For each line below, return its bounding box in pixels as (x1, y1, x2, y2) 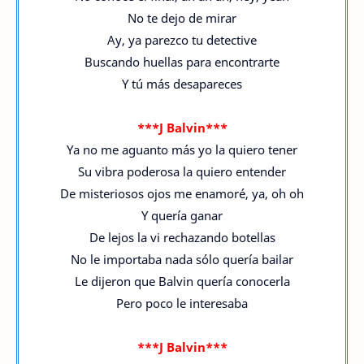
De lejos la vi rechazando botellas (89, 229, 275, 245)
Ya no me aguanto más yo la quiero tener (67, 141, 297, 158)
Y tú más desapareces (122, 76, 242, 92)
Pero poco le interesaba (116, 295, 248, 311)
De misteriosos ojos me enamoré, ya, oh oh (60, 185, 304, 201)
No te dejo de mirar (128, 10, 236, 26)
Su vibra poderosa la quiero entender (78, 163, 286, 180)
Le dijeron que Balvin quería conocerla (74, 273, 290, 289)
